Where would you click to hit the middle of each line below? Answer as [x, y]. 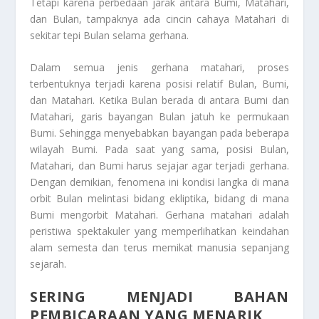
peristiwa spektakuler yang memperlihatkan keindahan [159, 231]
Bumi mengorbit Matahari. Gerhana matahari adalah [159, 215]
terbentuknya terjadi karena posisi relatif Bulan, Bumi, [159, 84]
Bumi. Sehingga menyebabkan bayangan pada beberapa [159, 133]
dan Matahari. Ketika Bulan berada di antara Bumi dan [159, 100]
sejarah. [48, 264]
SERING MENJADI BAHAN [159, 297]
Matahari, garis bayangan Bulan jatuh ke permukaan [159, 117]
